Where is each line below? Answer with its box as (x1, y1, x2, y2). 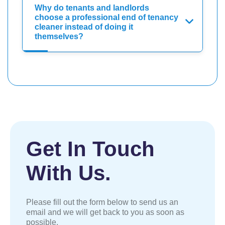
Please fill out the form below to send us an (26, 197, 178, 206)
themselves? (35, 32, 83, 41)
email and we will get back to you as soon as (26, 207, 184, 216)
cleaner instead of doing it (35, 22, 133, 31)
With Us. (26, 161, 111, 185)
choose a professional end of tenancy (35, 13, 178, 22)
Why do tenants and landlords (35, 3, 149, 12)
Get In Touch (26, 137, 155, 161)
